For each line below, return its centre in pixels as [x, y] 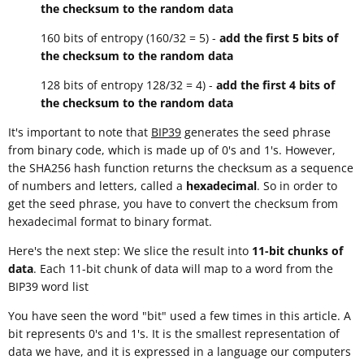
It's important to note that [80, 132]
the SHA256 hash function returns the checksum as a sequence [181, 168]
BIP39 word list [48, 287]
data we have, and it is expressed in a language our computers [180, 352]
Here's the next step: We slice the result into [130, 251]
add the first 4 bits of [275, 85]
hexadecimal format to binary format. [110, 222]
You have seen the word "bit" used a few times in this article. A [180, 316]
